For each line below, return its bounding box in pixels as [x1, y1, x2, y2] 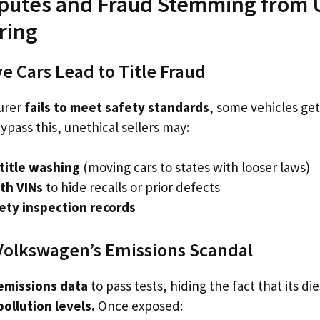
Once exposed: [95, 296, 183, 314]
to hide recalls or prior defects [43, 179, 220, 196]
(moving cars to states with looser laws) [80, 159, 310, 176]
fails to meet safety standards [24, 98, 209, 116]
